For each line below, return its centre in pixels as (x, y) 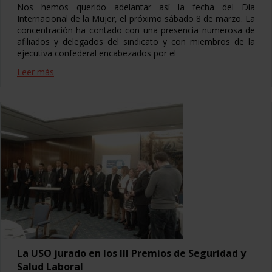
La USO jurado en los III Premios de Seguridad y (131, 253)
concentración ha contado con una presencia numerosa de (136, 30)
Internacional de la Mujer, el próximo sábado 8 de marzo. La (136, 18)
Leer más (36, 72)
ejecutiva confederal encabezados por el (97, 53)
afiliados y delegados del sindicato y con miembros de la (136, 41)
